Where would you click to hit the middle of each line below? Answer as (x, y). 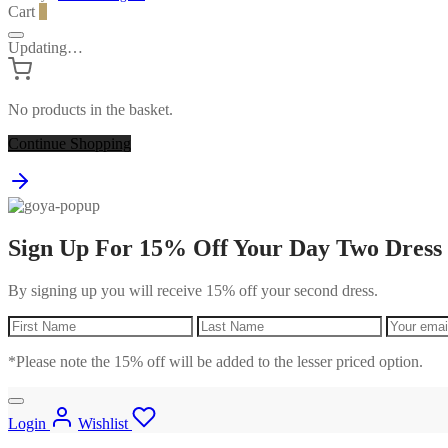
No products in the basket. (90, 110)
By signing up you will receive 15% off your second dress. (193, 290)
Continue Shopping (69, 144)
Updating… (45, 48)
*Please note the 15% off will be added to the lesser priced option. (215, 361)
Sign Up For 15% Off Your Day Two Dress (225, 247)
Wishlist (103, 423)
